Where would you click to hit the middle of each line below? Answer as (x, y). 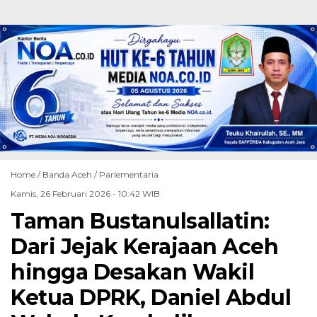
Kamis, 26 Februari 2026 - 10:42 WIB (85, 194)
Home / (27, 175)
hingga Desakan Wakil (132, 272)
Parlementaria (129, 175)
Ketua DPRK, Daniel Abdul (151, 298)
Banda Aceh (67, 175)
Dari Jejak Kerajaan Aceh (144, 247)
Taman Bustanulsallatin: (140, 221)
